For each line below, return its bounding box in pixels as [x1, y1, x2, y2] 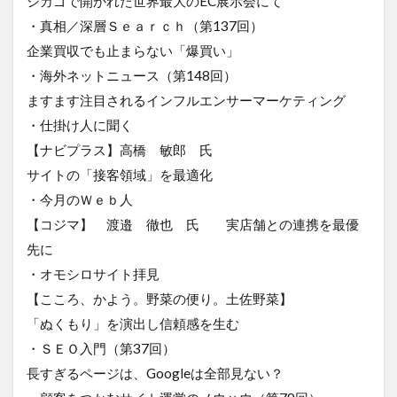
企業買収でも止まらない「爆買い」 [27, 42, 239, 58]
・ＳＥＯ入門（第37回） [27, 339, 175, 356]
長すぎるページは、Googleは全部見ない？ [27, 364, 284, 381]
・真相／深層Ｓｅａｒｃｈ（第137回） [27, 17, 263, 34]
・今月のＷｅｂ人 [27, 191, 133, 207]
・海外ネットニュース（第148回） [27, 66, 237, 83]
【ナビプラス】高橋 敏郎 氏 [27, 141, 213, 158]
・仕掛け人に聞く [27, 116, 133, 133]
